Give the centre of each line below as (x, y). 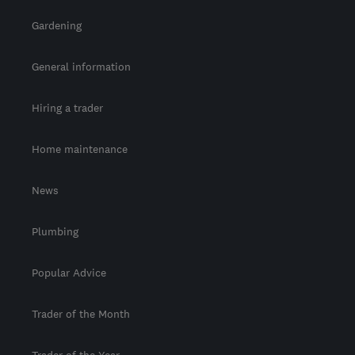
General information (81, 67)
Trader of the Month (81, 314)
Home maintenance (80, 149)
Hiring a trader (67, 108)
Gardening (57, 26)
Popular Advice (69, 273)
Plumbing (55, 232)
